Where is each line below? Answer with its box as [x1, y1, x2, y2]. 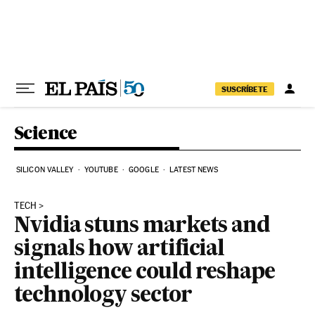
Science [14, 122, 77, 143]
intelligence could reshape [14, 262, 275, 283]
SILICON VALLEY [16, 165, 74, 174]
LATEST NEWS [169, 165, 219, 174]
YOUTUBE [84, 165, 118, 174]
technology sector [14, 285, 192, 307]
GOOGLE [129, 165, 159, 174]
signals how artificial [14, 239, 225, 260]
